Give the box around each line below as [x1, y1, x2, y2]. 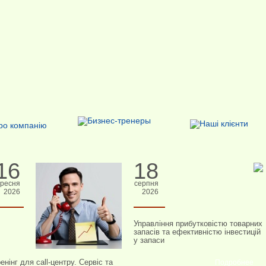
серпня [134, 179, 159, 188]
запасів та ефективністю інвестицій [133, 227, 261, 236]
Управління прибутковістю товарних [133, 219, 262, 228]
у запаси [133, 236, 164, 245]
